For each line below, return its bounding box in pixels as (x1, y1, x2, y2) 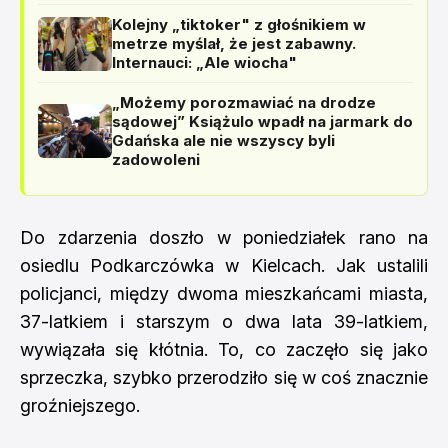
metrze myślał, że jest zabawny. (112, 34, 356, 53)
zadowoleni (112, 150, 200, 169)
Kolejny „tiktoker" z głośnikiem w (112, 15, 366, 34)
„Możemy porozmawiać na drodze (112, 93, 376, 112)
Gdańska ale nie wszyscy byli (112, 131, 335, 150)
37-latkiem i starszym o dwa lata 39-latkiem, (20, 311, 428, 332)
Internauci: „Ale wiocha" (112, 53, 297, 72)
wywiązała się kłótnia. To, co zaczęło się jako (20, 339, 428, 360)
